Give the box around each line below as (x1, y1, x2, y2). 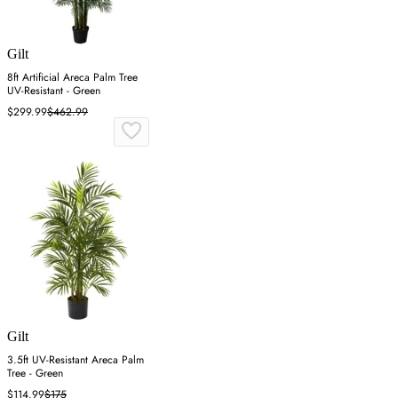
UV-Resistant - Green (7, 83, 100, 99)
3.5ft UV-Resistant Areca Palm (7, 352, 144, 369)
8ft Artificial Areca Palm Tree (7, 69, 138, 86)
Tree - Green (7, 365, 63, 382)
